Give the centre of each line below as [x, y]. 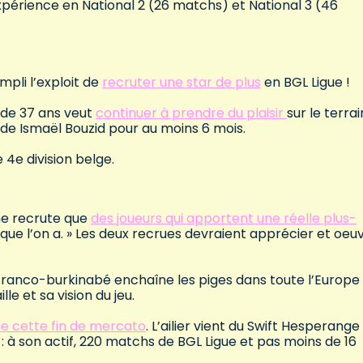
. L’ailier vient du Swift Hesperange [253, 327]
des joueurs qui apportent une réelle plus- [224, 219]
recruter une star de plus [181, 83]
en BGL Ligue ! [305, 83]
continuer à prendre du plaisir [191, 113]
